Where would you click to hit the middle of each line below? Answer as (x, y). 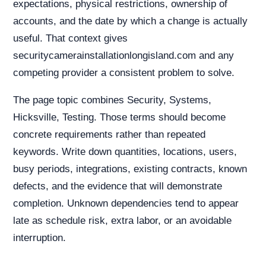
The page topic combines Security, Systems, (112, 100)
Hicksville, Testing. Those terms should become (119, 117)
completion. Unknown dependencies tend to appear (126, 203)
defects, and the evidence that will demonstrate (118, 186)
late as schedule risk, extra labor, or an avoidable (122, 221)
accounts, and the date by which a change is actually (130, 21)
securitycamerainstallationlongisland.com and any (123, 56)
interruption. (39, 238)
